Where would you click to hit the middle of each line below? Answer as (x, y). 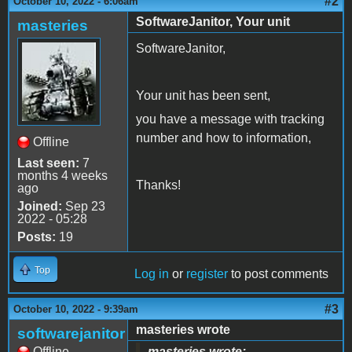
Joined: (40, 207)
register (207, 274)
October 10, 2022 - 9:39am (76, 310)
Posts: (37, 237)
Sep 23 (84, 207)
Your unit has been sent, (203, 96)
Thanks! (158, 185)
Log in (152, 274)
